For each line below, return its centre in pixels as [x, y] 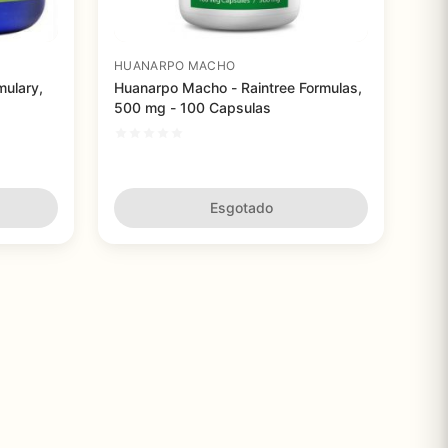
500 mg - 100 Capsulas [192, 107]
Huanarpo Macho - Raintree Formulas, [238, 87]
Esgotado [241, 207]
